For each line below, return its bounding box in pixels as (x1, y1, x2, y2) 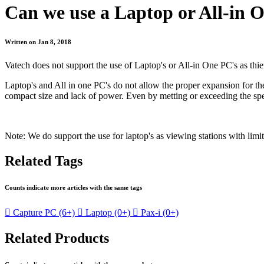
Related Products (5, 230, 109, 246)
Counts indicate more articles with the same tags (5, 184, 142, 192)
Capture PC (13, 207, 57, 218)
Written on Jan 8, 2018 (5, 38, 71, 46)
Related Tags (5, 153, 82, 169)
